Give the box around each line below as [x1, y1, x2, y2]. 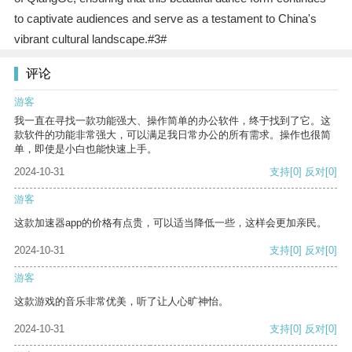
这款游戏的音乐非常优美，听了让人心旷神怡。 [14, 295, 229, 308]
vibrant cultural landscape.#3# [13, 32, 167, 46]
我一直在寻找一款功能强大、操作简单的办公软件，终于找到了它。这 [14, 115, 331, 127]
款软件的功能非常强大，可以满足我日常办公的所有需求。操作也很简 [14, 129, 331, 141]
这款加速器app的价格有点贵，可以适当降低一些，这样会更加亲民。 [14, 217, 327, 229]
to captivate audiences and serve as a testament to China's [13, 12, 317, 26]
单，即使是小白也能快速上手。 [14, 143, 157, 156]
